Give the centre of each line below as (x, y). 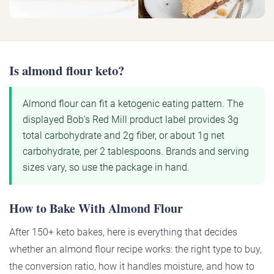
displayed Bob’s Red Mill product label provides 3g (131, 120)
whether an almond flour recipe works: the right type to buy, (135, 250)
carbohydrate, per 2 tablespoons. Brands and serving (136, 152)
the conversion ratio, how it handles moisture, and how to (132, 267)
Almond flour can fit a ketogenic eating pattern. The (133, 104)
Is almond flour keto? (67, 71)
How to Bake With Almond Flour (96, 209)
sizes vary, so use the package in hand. (106, 168)
